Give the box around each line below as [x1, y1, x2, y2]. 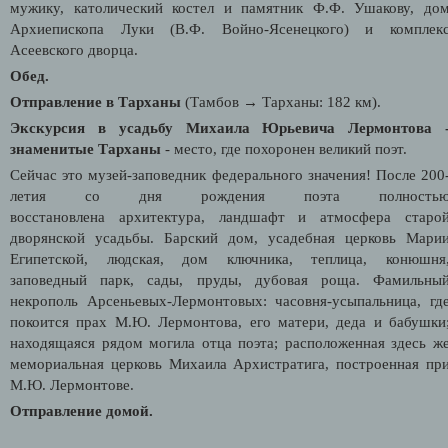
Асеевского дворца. [10, 41, 138, 58]
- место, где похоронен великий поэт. [161, 140, 411, 157]
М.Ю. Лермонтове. [10, 376, 134, 393]
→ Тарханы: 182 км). [243, 93, 381, 110]
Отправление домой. [10, 402, 153, 419]
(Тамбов [181, 93, 243, 110]
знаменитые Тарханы [10, 140, 161, 157]
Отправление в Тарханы [10, 93, 181, 110]
